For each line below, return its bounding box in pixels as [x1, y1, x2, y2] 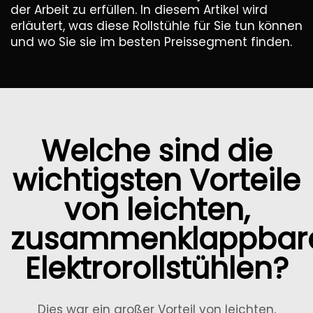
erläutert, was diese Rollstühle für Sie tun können [10, 17, 303, 34]
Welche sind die [41, 131, 272, 172]
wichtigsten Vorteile [13, 160, 300, 201]
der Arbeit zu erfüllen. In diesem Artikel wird [10, 1, 268, 18]
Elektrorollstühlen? [24, 248, 289, 289]
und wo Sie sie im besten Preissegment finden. [10, 34, 292, 50]
